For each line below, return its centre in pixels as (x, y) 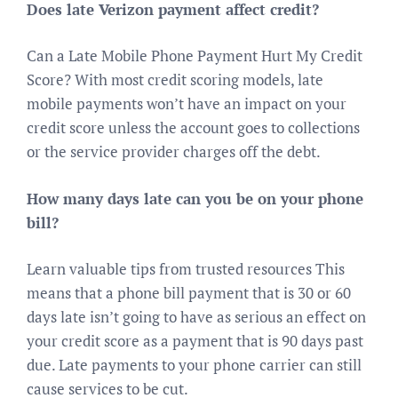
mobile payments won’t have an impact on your (187, 103)
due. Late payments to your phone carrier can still (194, 365)
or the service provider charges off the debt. (174, 151)
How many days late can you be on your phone (195, 198)
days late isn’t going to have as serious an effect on (196, 317)
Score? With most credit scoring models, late (175, 80)
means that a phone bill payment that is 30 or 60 (189, 293)
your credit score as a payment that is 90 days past (195, 341)
